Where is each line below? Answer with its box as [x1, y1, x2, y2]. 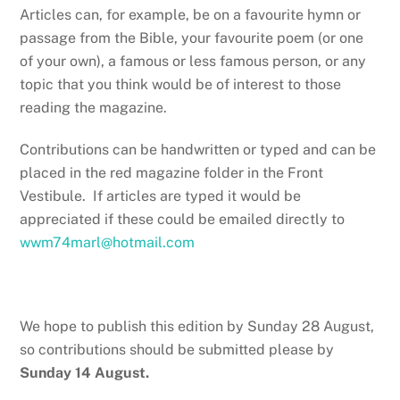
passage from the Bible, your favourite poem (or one [20, 29, 364, 47]
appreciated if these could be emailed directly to [20, 210, 346, 228]
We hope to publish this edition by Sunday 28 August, [20, 317, 375, 335]
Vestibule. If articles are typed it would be [20, 187, 302, 204]
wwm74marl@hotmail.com [20, 233, 196, 251]
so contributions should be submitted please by [20, 340, 335, 358]
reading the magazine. [20, 99, 168, 117]
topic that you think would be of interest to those [20, 76, 342, 94]
